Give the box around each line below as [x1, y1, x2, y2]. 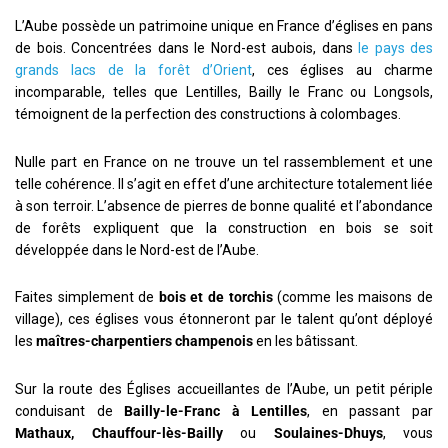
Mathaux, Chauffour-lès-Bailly [15, 424, 223, 441]
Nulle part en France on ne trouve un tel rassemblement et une [15, 153, 433, 170]
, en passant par [307, 402, 434, 419]
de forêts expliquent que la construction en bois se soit [15, 219, 433, 236]
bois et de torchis [154, 289, 273, 306]
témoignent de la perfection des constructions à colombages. [15, 105, 401, 122]
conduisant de [15, 402, 113, 419]
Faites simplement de [15, 289, 155, 306]
